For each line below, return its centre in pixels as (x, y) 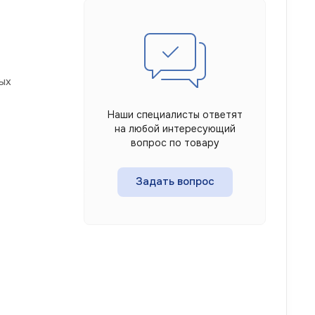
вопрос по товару (175, 142)
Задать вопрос (175, 181)
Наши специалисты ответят (175, 114)
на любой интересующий (175, 128)
